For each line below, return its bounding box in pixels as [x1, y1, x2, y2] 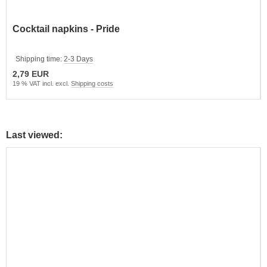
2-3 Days [64, 54, 93, 63]
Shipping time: [15, 54, 64, 63]
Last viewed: [6, 129, 63, 140]
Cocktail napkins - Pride [13, 23, 120, 34]
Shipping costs [71, 79, 113, 87]
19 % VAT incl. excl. [13, 79, 71, 87]
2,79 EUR [13, 69, 49, 79]
